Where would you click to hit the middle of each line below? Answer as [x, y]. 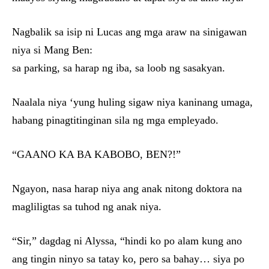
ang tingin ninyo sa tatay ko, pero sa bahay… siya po [128, 259]
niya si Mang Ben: [52, 50]
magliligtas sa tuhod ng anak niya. [87, 207]
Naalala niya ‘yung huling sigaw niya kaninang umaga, [132, 102]
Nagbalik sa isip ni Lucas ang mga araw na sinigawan [129, 32]
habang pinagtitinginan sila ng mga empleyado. [115, 120]
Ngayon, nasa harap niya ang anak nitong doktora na [127, 189]
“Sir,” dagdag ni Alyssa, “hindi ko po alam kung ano [127, 241]
